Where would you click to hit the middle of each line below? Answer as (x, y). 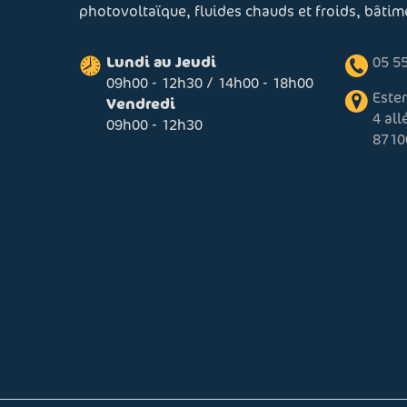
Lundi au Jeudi (161, 61)
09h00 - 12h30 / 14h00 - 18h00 (210, 83)
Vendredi (141, 103)
